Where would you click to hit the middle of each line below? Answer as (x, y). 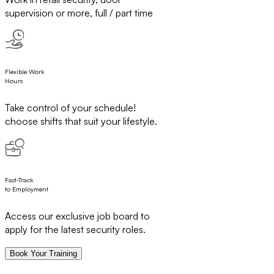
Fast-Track (19, 180)
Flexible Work (25, 72)
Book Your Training (43, 254)
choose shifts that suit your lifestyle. (81, 121)
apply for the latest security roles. (75, 230)
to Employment (27, 189)
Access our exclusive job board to (77, 216)
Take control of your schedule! (70, 108)
